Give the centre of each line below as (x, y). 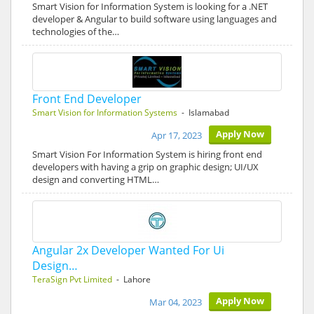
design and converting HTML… (96, 179)
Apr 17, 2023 (177, 135)
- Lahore (131, 279)
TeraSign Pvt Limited (72, 279)
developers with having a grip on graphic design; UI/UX (145, 167)
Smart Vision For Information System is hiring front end (147, 154)
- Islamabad (203, 112)
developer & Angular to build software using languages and (155, 19)
